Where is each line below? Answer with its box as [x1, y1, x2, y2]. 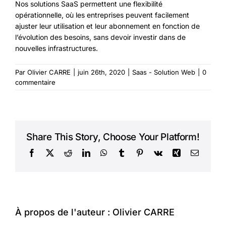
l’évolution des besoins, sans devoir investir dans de [15, 33, 186, 42]
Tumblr [125, 148, 148, 156]
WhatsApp [106, 148, 141, 156]
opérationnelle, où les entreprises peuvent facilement [15, 11, 189, 20]
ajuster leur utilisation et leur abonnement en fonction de [15, 22, 200, 31]
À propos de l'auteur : [15, 206, 112, 217]
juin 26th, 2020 [78, 68, 125, 77]
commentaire [15, 78, 55, 87]
